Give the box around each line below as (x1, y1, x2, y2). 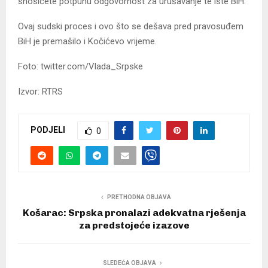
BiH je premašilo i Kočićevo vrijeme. (18, 35, 157, 47)
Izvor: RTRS (18, 86, 63, 97)
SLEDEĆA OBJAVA (102, 259, 156, 266)
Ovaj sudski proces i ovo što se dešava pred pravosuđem (18, 20, 243, 32)
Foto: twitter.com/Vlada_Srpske (18, 60, 143, 72)
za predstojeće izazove (78, 219, 190, 231)
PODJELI (31, 124, 65, 135)
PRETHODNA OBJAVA (106, 193, 171, 200)
